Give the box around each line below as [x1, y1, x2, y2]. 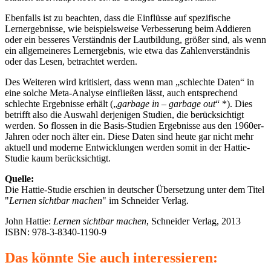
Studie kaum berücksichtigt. [5, 153, 111, 164]
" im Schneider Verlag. [102, 195, 189, 206]
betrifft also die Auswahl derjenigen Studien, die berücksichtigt [5, 109, 244, 120]
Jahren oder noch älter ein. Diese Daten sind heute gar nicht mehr [5, 131, 253, 142]
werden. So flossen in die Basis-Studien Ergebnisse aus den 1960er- [5, 120, 264, 131]
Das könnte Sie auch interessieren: [5, 250, 218, 266]
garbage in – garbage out [117, 99, 215, 109]
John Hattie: [5, 216, 51, 227]
